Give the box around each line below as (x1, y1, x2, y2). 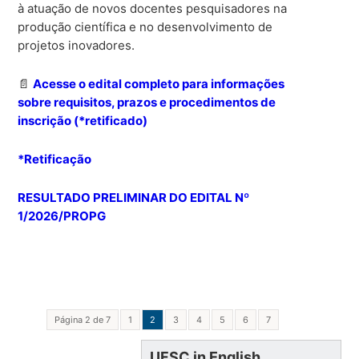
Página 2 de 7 (54, 313, 111, 325)
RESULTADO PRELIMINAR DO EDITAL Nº (18, 189, 250, 205)
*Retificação (18, 151, 92, 167)
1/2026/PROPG (18, 208, 107, 224)
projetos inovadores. (18, 37, 135, 53)
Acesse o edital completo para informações (33, 75, 285, 91)
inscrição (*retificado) (18, 112, 148, 128)
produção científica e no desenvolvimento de (18, 18, 273, 34)
